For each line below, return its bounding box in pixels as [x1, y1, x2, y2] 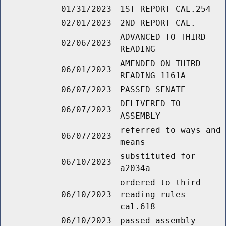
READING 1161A [120, 71, 186, 81]
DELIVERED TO [120, 99, 181, 109]
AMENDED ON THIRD [120, 59, 201, 69]
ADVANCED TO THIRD [120, 32, 206, 42]
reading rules [120, 190, 186, 200]
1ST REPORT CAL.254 [120, 4, 211, 14]
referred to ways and [120, 125, 221, 135]
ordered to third [120, 178, 201, 188]
